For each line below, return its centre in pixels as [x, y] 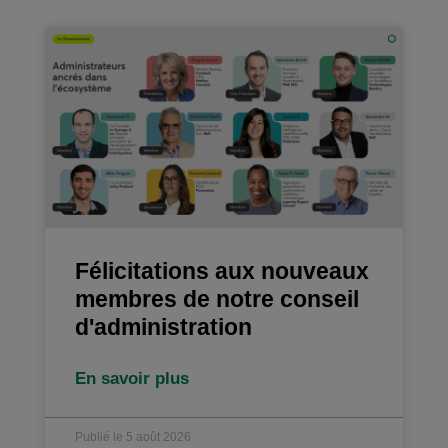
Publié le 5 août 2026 [132, 437]
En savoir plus [131, 379]
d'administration [163, 327]
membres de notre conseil [216, 299]
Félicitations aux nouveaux [221, 271]
